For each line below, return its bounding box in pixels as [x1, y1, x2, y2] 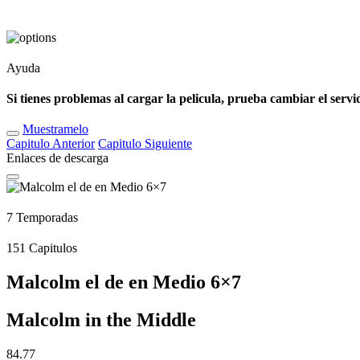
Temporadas [13, 211, 78, 224]
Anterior [52, 137, 95, 150]
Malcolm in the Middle [6, 309, 196, 330]
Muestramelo [22, 122, 88, 136]
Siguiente [145, 137, 192, 150]
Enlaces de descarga [6, 151, 108, 165]
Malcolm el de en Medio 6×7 [6, 272, 241, 292]
